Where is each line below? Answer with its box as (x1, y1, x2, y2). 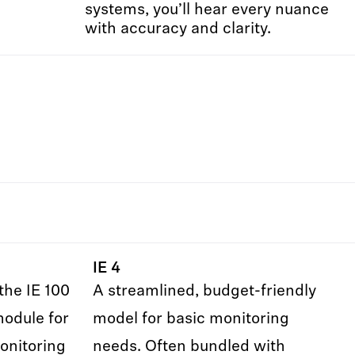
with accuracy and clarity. (85, 21, 271, 37)
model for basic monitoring (93, 311, 289, 327)
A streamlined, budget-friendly (93, 284, 316, 300)
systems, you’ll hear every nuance (85, 2, 329, 18)
